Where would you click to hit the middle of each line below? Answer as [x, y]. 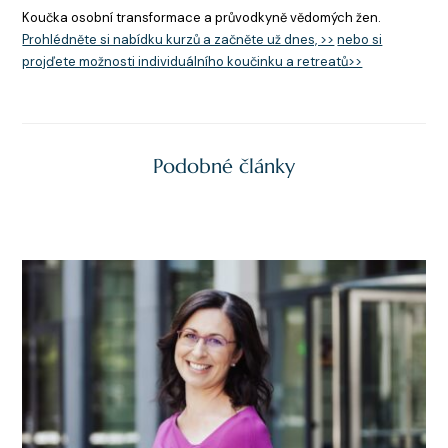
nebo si [360, 39]
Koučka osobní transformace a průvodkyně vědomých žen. [202, 17]
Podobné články [224, 166]
